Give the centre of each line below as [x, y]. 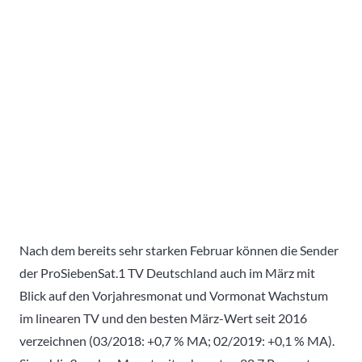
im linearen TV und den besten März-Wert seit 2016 [163, 318]
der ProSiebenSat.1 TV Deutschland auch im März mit [167, 272]
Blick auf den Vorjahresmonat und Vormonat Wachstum [174, 295]
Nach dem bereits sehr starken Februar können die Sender [179, 250]
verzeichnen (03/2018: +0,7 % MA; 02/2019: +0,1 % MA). [177, 340]
